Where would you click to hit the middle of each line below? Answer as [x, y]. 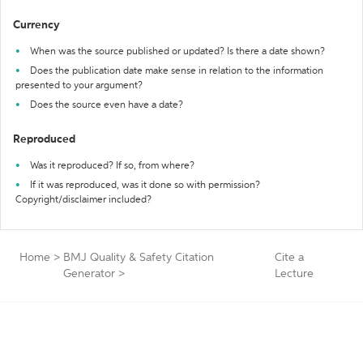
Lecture [294, 274]
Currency [36, 25]
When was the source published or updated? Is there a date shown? [177, 52]
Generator [89, 274]
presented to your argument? [79, 86]
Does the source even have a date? [107, 105]
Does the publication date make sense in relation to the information [177, 71]
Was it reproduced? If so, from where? [112, 166]
